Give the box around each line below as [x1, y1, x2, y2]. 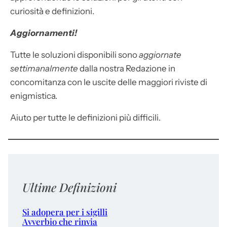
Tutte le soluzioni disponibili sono [10, 49, 139, 60]
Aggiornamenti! [10, 27, 77, 38]
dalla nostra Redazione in [80, 63, 175, 73]
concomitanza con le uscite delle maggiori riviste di [10, 77, 207, 87]
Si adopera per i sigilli [22, 206, 107, 217]
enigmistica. [10, 90, 57, 101]
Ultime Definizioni [22, 179, 117, 196]
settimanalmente [10, 63, 80, 73]
